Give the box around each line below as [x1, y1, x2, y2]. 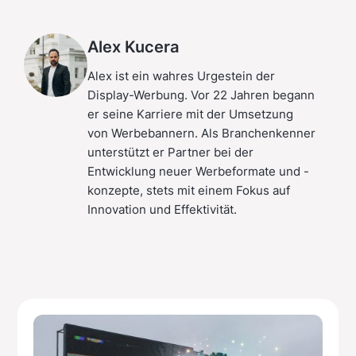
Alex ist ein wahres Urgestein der [87, 67, 275, 84]
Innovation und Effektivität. [87, 200, 237, 218]
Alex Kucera [87, 34, 179, 57]
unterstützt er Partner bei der [87, 143, 253, 161]
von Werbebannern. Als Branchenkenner [87, 124, 315, 141]
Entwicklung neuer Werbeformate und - [87, 162, 309, 180]
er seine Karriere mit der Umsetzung [87, 105, 293, 122]
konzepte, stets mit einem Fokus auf [87, 181, 290, 199]
